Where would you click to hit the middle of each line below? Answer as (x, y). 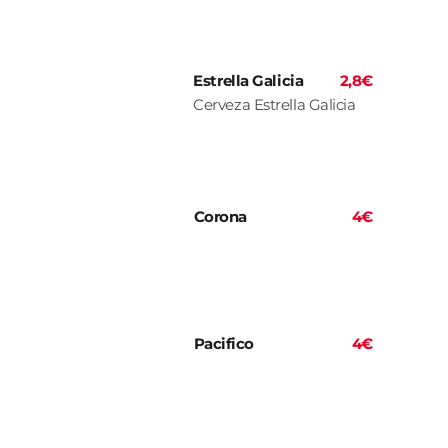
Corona (220, 217)
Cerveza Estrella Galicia (274, 105)
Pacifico (223, 344)
